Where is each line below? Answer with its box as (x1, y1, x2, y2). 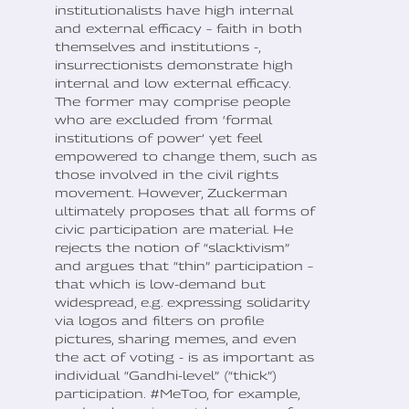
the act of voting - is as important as (55, 350, 314, 365)
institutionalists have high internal (55, 3, 293, 18)
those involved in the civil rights (55, 167, 278, 183)
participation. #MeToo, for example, (55, 386, 299, 402)
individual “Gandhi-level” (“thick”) (55, 368, 277, 383)
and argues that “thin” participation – (55, 258, 313, 274)
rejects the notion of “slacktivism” (55, 240, 289, 256)
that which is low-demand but (55, 277, 266, 292)
